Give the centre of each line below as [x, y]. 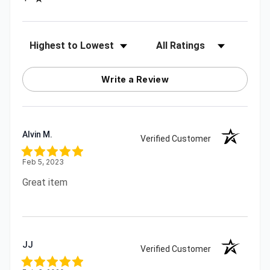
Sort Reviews [48, 41]
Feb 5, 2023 [43, 162]
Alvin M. [37, 135]
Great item [45, 183]
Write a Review [135, 80]
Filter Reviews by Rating [196, 41]
